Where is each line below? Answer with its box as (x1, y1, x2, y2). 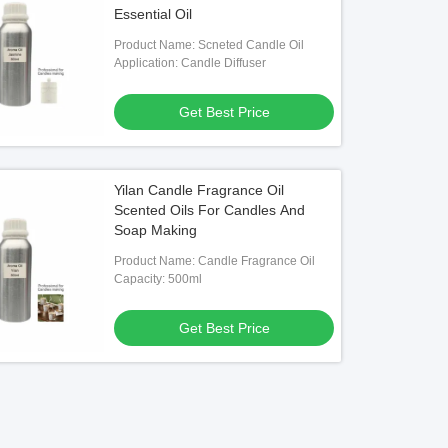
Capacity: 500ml (114, 272, 203, 286)
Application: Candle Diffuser (114, 56, 267, 70)
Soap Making (114, 222, 198, 238)
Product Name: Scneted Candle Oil (114, 38, 305, 52)
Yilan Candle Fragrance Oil (114, 182, 285, 198)
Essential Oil (114, 6, 193, 22)
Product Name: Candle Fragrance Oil (114, 254, 316, 268)
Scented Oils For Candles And (114, 202, 306, 218)
